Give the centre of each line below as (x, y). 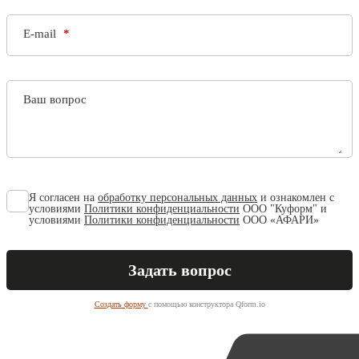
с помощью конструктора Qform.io (206, 305)
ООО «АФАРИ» (279, 220)
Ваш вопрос (55, 100)
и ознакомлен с (296, 198)
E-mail (41, 34)
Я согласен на (63, 198)
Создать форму (121, 305)
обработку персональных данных (177, 198)
